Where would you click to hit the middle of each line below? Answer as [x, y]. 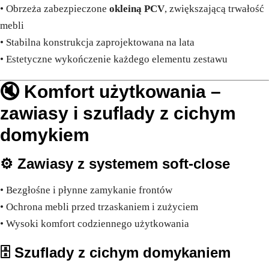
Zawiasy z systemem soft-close [124, 164]
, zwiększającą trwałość [214, 9]
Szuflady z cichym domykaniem [122, 253]
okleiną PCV [137, 9]
